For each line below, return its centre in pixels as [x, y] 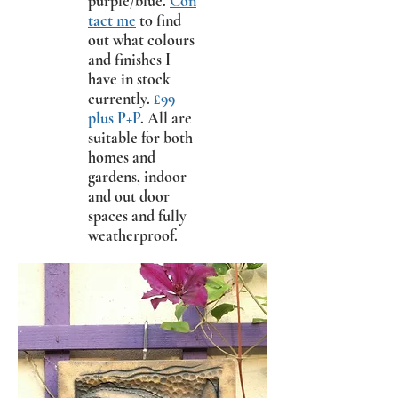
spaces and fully [137, 215]
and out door [129, 196]
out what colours [141, 40]
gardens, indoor [137, 176]
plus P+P [114, 118]
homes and [122, 157]
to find [159, 20]
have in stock [129, 79]
